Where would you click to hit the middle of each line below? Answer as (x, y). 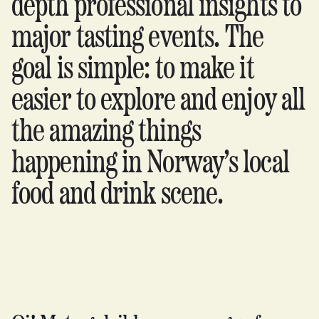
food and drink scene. (117, 195)
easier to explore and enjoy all (158, 101)
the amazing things (106, 132)
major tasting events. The (138, 38)
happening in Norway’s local (150, 163)
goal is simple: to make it (133, 69)
